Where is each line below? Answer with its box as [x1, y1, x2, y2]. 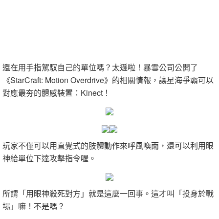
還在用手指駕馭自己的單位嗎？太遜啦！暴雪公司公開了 [2, 62, 198, 73]
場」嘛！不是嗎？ [2, 200, 65, 212]
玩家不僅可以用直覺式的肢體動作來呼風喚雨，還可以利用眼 [2, 140, 214, 152]
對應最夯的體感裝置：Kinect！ [2, 87, 110, 99]
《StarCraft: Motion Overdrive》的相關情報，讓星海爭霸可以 [2, 74, 214, 86]
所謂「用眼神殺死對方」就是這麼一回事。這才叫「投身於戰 [2, 188, 214, 199]
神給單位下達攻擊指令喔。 [2, 153, 96, 164]
